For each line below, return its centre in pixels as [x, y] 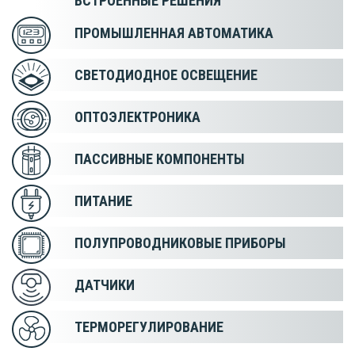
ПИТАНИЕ [103, 200]
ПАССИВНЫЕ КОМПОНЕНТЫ [160, 158]
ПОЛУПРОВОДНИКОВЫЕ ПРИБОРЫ [180, 242]
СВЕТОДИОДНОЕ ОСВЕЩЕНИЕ [166, 74]
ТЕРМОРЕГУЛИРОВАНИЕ [149, 326]
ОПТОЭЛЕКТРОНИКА [137, 116]
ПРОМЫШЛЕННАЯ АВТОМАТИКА [174, 32]
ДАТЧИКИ [105, 284]
